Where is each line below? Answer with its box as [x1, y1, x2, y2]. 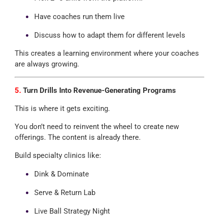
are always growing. [14, 59, 79, 68]
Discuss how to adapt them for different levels [34, 30, 185, 40]
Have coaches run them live [34, 12, 125, 21]
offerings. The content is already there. [14, 132, 141, 142]
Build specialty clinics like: [14, 151, 101, 160]
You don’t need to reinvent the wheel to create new [14, 122, 179, 131]
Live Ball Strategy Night [34, 206, 110, 216]
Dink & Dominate [34, 169, 89, 178]
